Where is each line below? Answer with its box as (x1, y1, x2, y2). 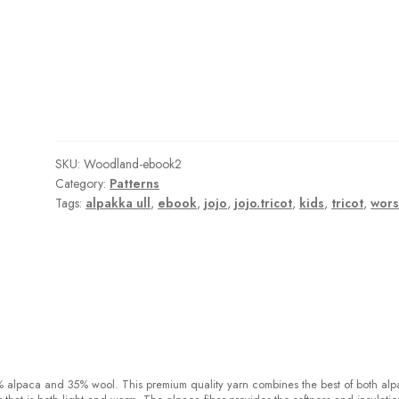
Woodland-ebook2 (84, 154, 183, 173)
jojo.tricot (234, 193, 293, 212)
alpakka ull (85, 193, 151, 212)
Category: (55, 174, 110, 192)
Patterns (110, 174, 160, 192)
